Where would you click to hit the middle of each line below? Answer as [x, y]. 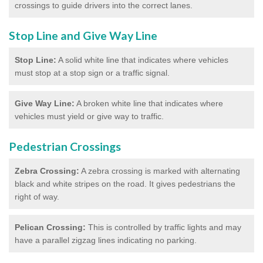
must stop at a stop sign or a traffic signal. [92, 73]
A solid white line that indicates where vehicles [142, 60]
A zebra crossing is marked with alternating [160, 171]
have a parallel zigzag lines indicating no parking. [106, 240]
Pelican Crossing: [50, 227]
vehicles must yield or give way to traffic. [89, 116]
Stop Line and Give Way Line [83, 35]
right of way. [37, 196]
